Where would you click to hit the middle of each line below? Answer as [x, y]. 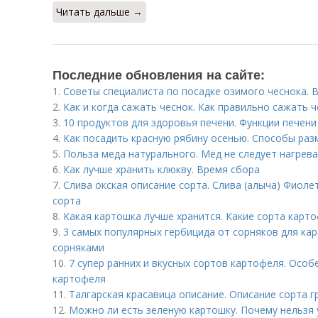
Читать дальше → [99, 12]
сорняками [78, 247]
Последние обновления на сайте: [159, 75]
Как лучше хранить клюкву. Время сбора [161, 169]
